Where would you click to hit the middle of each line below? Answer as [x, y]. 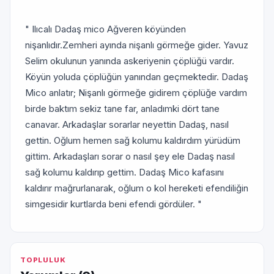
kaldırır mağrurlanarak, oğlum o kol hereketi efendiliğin [137, 188]
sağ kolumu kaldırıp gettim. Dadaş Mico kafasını [124, 172]
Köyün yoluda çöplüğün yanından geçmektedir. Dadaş [137, 77]
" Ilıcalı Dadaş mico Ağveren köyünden [106, 29]
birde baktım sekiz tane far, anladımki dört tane [122, 109]
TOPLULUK [43, 260]
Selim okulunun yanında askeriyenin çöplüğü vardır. [130, 61]
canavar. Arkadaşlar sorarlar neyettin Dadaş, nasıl [127, 124]
